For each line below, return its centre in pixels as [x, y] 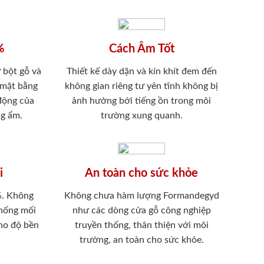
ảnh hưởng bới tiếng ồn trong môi [142, 100]
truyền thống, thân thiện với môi [141, 225]
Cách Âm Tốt [141, 49]
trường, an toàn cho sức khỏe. [141, 240]
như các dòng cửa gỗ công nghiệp [141, 211]
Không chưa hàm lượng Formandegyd [141, 196]
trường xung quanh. [141, 115]
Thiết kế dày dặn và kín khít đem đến [141, 71]
